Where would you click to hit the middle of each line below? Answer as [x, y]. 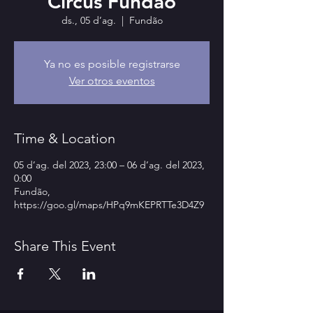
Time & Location [65, 138]
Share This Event [65, 246]
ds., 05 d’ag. [88, 20]
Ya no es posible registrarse [112, 64]
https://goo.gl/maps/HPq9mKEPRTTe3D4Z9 [109, 205]
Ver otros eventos [112, 81]
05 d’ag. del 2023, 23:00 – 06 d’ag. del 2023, [109, 165]
